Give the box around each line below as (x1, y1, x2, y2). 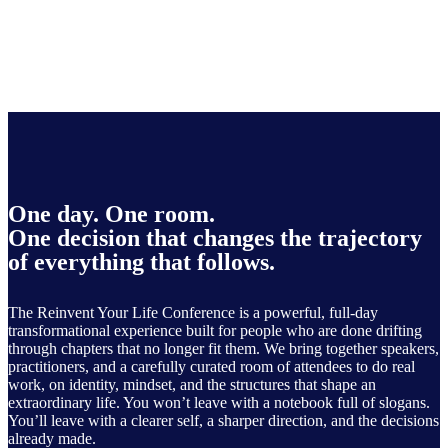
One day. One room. (8, 201, 215, 228)
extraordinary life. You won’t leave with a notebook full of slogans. (8, 394, 430, 412)
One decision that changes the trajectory (8, 225, 422, 252)
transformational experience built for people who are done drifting (8, 322, 422, 340)
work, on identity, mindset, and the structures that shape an (8, 376, 376, 394)
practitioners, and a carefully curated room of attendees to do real (8, 358, 415, 376)
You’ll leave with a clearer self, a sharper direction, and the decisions (8, 412, 439, 430)
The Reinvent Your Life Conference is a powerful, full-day (8, 304, 378, 322)
